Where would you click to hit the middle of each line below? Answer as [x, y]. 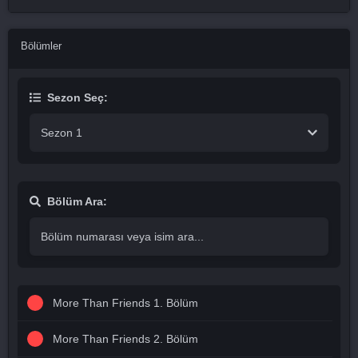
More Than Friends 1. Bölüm [125, 303]
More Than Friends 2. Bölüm [125, 339]
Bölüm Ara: [77, 201]
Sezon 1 [62, 133]
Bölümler [41, 46]
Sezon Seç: [78, 97]
